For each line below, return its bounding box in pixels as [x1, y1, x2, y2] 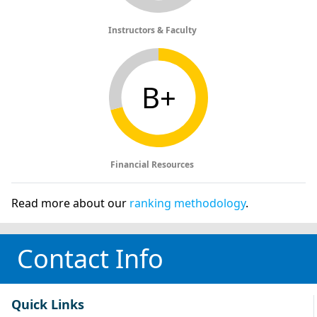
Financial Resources [110, 158, 196, 171]
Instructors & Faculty [108, 23, 199, 36]
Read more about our [11, 195, 129, 211]
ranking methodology [129, 195, 246, 211]
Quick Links [11, 295, 84, 313]
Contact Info [17, 241, 163, 276]
